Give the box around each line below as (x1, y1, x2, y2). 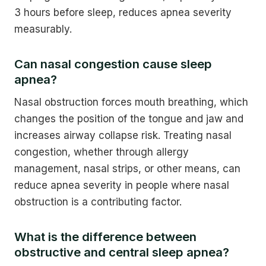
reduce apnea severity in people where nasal (14, 179, 229, 191)
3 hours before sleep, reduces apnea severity (14, 6, 232, 18)
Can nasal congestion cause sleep (14, 56, 212, 72)
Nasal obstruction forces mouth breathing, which (14, 96, 248, 108)
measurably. (14, 23, 72, 35)
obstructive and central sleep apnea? (14, 245, 229, 260)
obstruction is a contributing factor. (14, 195, 182, 208)
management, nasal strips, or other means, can (14, 162, 240, 175)
